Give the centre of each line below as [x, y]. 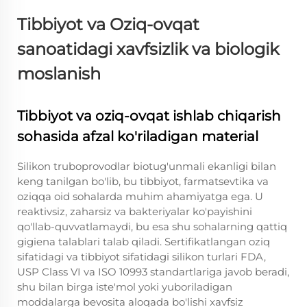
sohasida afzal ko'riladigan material [138, 136]
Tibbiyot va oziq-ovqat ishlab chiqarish [149, 116]
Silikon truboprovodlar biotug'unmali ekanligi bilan [147, 166]
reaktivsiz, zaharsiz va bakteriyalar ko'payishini [135, 211]
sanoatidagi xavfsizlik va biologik [148, 49]
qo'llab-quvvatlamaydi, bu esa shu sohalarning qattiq [152, 226]
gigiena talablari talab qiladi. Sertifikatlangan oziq [144, 242]
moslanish [59, 74]
